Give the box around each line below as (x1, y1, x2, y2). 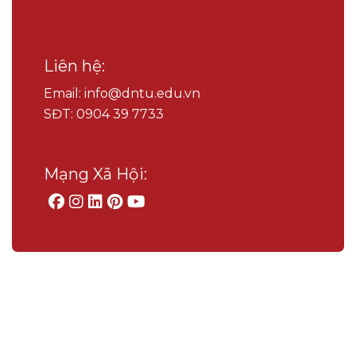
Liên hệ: (44, 56, 105, 75)
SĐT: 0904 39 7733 (44, 106, 164, 122)
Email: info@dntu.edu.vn (44, 85, 200, 101)
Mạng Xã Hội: (44, 164, 147, 184)
